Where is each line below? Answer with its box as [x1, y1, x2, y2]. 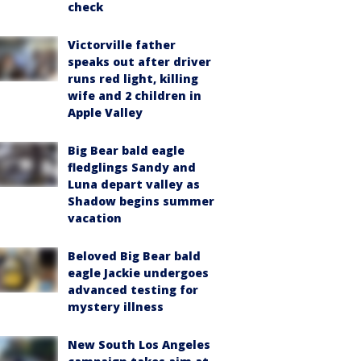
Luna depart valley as [68, 176, 200, 192]
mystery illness [68, 299, 164, 314]
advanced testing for [68, 282, 198, 297]
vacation [68, 210, 122, 226]
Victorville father [68, 37, 176, 52]
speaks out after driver [68, 54, 211, 69]
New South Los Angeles [68, 337, 210, 352]
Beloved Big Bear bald [68, 248, 201, 263]
